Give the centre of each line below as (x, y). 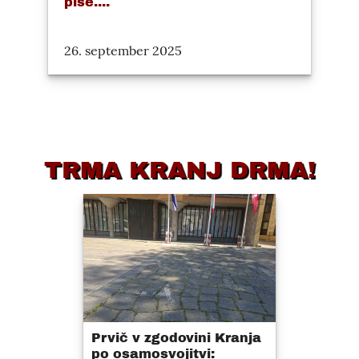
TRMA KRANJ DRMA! (179, 170)
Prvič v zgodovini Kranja (176, 338)
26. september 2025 (123, 51)
